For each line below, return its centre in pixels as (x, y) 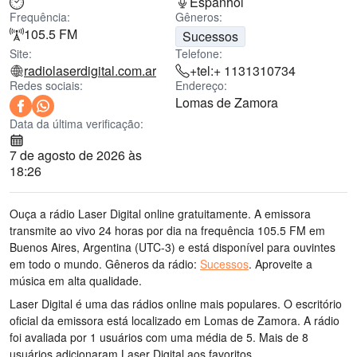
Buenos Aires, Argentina (71, 247)
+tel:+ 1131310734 (243, 71)
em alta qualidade (92, 280)
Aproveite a (282, 264)
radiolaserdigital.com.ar (90, 71)
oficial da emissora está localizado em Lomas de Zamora (153, 320)
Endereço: (201, 85)
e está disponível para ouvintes (255, 247)
